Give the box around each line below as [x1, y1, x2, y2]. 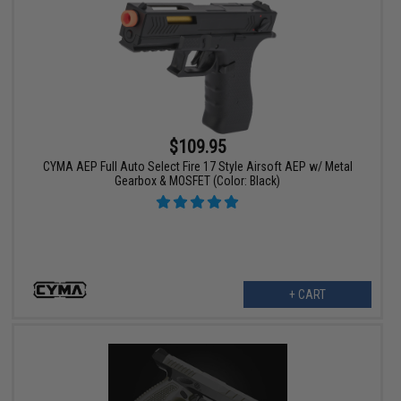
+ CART [288, 286, 326, 302]
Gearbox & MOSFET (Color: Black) [115, 173, 281, 188]
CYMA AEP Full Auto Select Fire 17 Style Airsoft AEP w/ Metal [42, 158, 353, 174]
